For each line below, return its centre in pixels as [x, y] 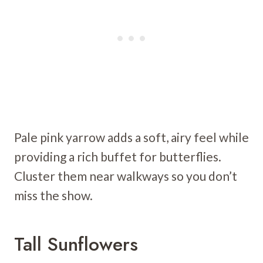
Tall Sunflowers [76, 244]
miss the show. [53, 195]
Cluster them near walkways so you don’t [126, 176]
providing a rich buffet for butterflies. [118, 156]
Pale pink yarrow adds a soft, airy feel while [131, 137]
